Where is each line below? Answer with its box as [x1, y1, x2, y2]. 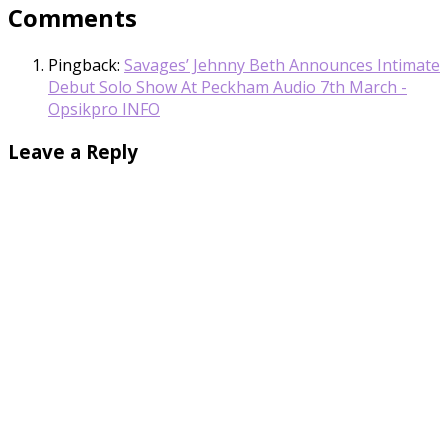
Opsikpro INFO [48, 98, 160, 121]
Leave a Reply [8, 139, 138, 165]
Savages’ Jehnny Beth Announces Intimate [124, 54, 440, 77]
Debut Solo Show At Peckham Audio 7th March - [48, 76, 407, 99]
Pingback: [48, 54, 124, 77]
